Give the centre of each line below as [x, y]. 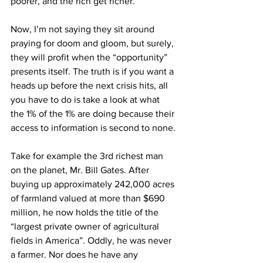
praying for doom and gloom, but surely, [93, 43]
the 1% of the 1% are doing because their [94, 113]
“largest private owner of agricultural [86, 226]
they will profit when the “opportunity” [90, 57]
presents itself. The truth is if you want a [93, 71]
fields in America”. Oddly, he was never [92, 240]
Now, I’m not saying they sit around [84, 29]
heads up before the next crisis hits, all [90, 85]
